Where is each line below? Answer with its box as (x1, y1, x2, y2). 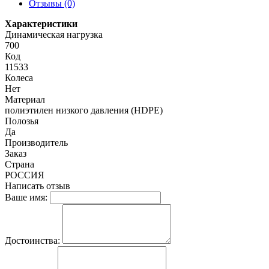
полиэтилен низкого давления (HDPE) (5, 104, 163, 115)
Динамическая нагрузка (5, 29, 103, 40)
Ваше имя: (5, 192, 47, 202)
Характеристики (5, 18, 77, 29)
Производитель (5, 137, 68, 148)
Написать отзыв (5, 180, 70, 191)
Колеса (5, 72, 33, 83)
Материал (5, 94, 45, 104)
